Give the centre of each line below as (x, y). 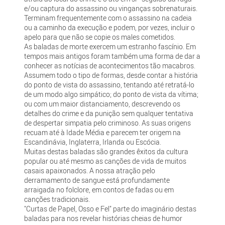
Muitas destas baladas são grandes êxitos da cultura (106, 151)
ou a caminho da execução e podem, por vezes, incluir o (110, 27)
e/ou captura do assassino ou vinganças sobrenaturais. (111, 8)
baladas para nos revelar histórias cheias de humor (103, 218)
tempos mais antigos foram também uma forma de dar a (113, 56)
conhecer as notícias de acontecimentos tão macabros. (110, 65)
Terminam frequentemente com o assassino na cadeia (108, 18)
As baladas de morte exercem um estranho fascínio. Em (110, 46)
